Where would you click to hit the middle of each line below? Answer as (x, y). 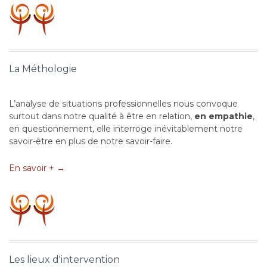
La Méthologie (43, 69)
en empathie (223, 117)
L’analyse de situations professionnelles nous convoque (123, 104)
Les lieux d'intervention (64, 260)
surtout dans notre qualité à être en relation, (102, 117)
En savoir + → (37, 168)
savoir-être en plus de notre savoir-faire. (91, 142)
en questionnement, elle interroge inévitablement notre (126, 129)
